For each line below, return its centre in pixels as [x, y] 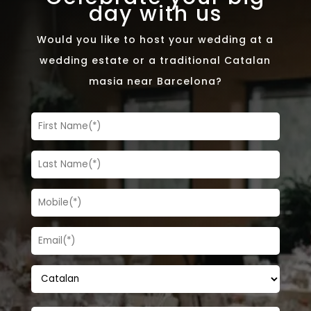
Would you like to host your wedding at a [155, 39]
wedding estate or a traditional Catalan [155, 60]
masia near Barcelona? [155, 81]
